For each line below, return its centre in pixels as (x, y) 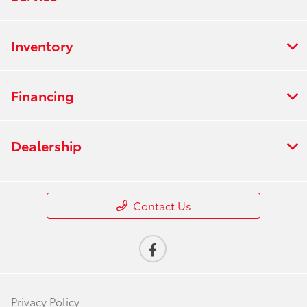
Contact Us (162, 205)
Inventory (42, 45)
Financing (42, 95)
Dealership (46, 145)
